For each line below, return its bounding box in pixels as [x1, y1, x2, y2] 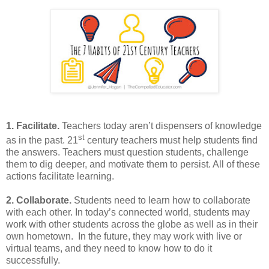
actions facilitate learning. [6, 171, 114, 182]
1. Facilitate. [6, 120, 59, 131]
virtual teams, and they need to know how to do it [6, 243, 212, 254]
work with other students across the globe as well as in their [6, 219, 258, 230]
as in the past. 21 [6, 135, 78, 146]
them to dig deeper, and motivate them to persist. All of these [6, 159, 260, 170]
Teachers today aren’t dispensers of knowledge [59, 120, 262, 131]
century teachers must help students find [85, 135, 258, 146]
